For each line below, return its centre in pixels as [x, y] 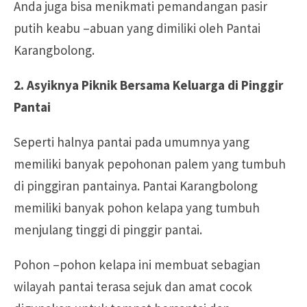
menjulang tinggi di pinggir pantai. [108, 229]
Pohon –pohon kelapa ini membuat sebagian [137, 264]
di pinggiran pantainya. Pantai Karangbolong [136, 185]
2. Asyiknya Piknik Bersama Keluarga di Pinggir [148, 85]
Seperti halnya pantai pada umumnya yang [132, 142]
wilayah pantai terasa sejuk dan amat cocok [133, 286]
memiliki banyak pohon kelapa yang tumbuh [137, 207]
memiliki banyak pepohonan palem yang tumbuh [150, 163]
